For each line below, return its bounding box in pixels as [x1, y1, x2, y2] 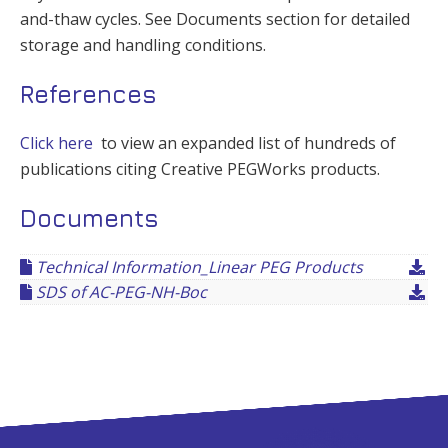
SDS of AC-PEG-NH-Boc [32, 281, 207, 304]
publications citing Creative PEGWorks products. [20, 158, 380, 181]
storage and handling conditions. [20, 34, 266, 57]
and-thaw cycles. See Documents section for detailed [20, 8, 410, 31]
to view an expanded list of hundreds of [93, 132, 396, 155]
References [20, 79, 157, 109]
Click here [20, 132, 93, 155]
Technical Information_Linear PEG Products [32, 256, 363, 279]
